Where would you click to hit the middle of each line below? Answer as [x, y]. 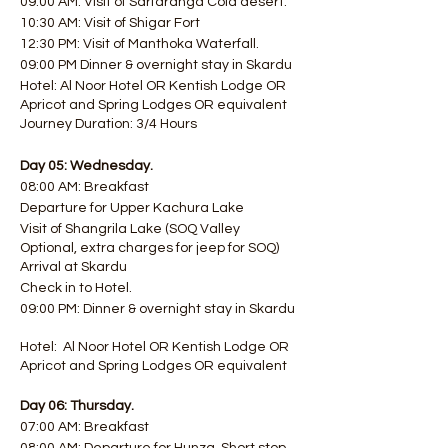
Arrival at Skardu [73, 267]
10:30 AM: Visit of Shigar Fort [110, 23]
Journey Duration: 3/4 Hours [108, 124]
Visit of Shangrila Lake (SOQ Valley [130, 229]
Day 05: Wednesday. [86, 166]
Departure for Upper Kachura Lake [132, 208]
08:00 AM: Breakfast [87, 187]
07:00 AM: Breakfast [84, 427]
